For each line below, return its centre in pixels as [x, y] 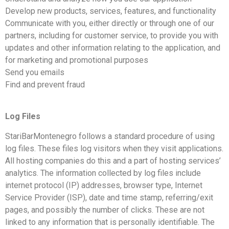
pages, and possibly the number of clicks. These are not [105, 210]
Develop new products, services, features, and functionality [111, 11]
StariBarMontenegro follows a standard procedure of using [110, 136]
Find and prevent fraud [45, 85]
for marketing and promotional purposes [77, 60]
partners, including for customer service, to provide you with [112, 36]
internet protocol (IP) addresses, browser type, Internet [104, 185]
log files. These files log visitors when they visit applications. [114, 148]
